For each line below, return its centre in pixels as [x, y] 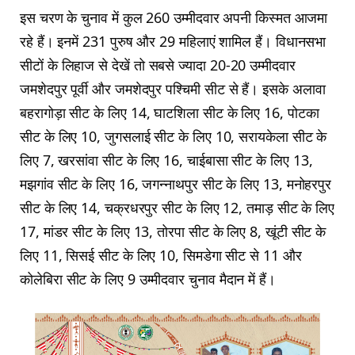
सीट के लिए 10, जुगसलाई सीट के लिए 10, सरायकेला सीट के [174, 137]
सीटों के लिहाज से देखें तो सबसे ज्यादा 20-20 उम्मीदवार [158, 65]
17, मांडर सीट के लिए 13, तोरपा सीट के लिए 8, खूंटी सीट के [173, 232]
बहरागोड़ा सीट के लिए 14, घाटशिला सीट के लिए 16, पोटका [170, 113]
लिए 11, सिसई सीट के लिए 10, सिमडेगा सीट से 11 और [161, 256]
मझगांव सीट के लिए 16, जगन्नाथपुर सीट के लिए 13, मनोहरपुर [176, 184]
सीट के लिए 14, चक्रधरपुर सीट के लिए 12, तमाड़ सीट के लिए [177, 208]
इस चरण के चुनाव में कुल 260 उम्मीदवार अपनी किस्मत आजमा [174, 18]
